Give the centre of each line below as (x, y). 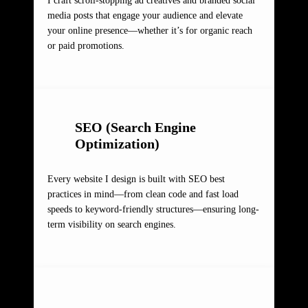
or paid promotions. (86, 46)
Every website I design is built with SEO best (136, 179)
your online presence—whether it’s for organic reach (150, 31)
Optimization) (118, 144)
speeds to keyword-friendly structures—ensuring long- (153, 210)
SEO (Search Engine (136, 128)
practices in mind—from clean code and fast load (143, 195)
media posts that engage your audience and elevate (145, 16)
